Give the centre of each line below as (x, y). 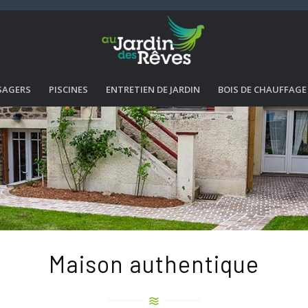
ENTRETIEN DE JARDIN (153, 89)
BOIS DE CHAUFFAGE (262, 89)
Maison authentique (154, 264)
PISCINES (68, 89)
